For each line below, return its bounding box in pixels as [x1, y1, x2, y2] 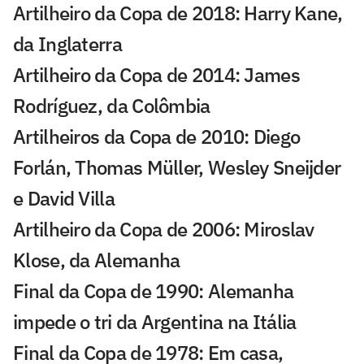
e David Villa [13, 184, 115, 211]
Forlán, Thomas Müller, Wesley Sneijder [13, 154, 341, 180]
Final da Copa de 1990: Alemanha [13, 277, 294, 304]
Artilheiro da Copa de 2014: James [13, 61, 300, 88]
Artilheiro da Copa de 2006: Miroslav [13, 215, 314, 242]
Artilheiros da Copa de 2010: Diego [13, 123, 301, 149]
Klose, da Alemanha [13, 246, 180, 273]
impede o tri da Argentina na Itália [13, 308, 297, 335]
